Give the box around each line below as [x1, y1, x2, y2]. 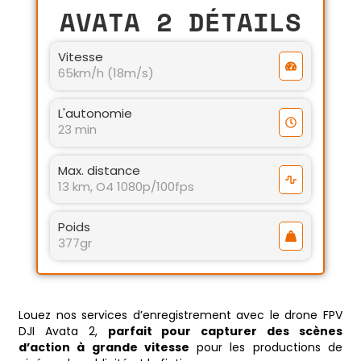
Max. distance [58, 161, 141, 179]
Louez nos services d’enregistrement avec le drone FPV [18, 307, 343, 324]
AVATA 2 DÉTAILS [59, 2, 301, 41]
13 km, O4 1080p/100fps [58, 177, 195, 195]
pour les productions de [189, 339, 343, 356]
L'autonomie [58, 105, 133, 122]
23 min [58, 121, 98, 139]
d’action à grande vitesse [18, 339, 189, 356]
